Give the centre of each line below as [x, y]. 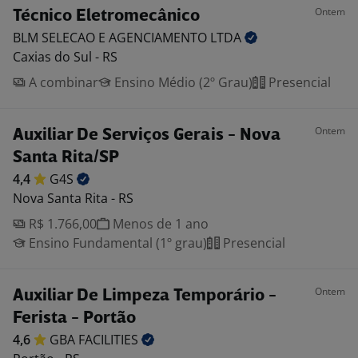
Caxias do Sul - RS [65, 57]
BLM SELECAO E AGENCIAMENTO [111, 38]
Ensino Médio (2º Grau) [182, 82]
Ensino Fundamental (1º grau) [116, 243]
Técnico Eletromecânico [106, 16]
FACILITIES [110, 340]
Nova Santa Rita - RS [73, 198]
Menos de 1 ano [159, 224]
